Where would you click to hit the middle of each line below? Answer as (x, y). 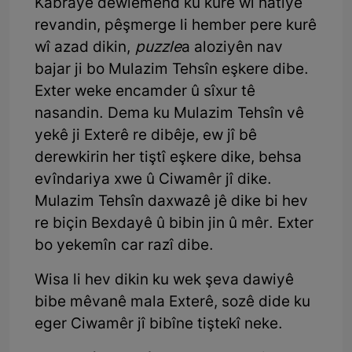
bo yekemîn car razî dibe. (124, 247)
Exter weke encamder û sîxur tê (145, 93)
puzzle (158, 49)
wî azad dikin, (85, 49)
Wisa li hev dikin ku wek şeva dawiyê (164, 281)
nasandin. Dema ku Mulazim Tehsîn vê (169, 115)
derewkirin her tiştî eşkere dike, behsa (168, 159)
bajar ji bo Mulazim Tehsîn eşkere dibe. (172, 71)
